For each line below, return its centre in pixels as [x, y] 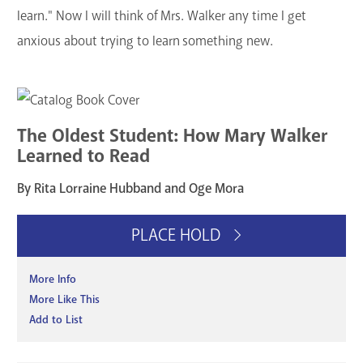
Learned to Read [83, 156]
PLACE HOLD [177, 235]
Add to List [56, 319]
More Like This [64, 299]
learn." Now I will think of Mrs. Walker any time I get [162, 15]
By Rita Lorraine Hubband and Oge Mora [130, 188]
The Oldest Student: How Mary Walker [172, 136]
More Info [53, 279]
